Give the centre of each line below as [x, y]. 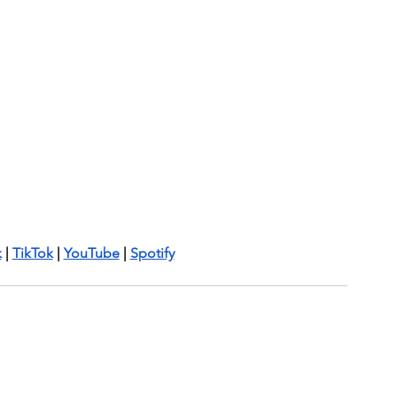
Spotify [152, 253]
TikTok [32, 253]
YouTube [91, 253]
